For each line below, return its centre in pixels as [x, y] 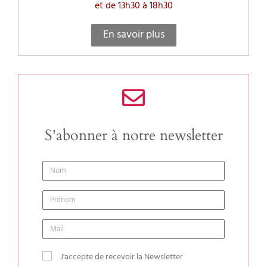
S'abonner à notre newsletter [133, 135]
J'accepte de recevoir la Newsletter [122, 257]
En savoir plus [133, 35]
